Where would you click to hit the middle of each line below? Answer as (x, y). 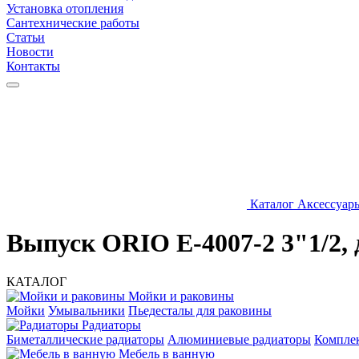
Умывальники (87, 311)
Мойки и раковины (179, 296)
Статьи (26, 37)
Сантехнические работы (73, 22)
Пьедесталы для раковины (200, 311)
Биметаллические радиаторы (85, 340)
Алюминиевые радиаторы (239, 340)
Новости (30, 51)
